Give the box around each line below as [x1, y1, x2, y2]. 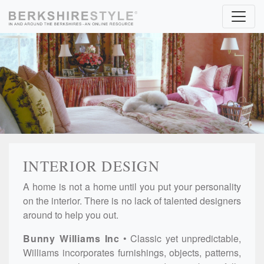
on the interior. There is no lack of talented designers [23, 193, 241, 207]
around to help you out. [23, 207, 118, 222]
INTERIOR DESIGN [23, 156, 160, 176]
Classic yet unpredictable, [130, 231, 241, 245]
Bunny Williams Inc [23, 231, 120, 245]
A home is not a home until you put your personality [23, 179, 241, 193]
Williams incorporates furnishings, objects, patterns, [23, 245, 241, 259]
